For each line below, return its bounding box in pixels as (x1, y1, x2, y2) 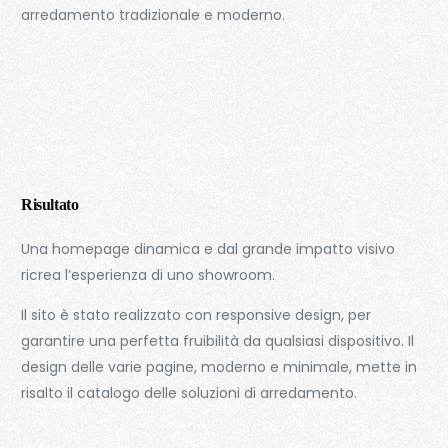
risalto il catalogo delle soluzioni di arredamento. (21, 383, 358, 403)
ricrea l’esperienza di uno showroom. (21, 265, 276, 285)
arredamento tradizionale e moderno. (21, 5, 290, 25)
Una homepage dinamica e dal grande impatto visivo (21, 239, 396, 259)
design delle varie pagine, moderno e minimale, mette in (21, 357, 418, 377)
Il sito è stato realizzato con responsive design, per (21, 305, 372, 325)
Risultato (21, 196, 79, 213)
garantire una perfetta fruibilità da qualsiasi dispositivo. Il (21, 331, 415, 351)
